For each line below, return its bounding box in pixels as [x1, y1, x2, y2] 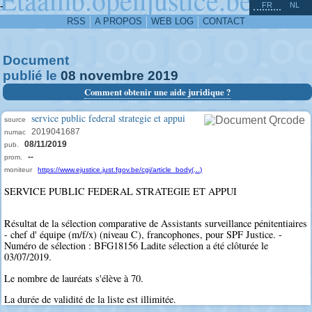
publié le [3, 68, 61, 83]
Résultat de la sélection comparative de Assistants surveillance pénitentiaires [4, 217, 308, 231]
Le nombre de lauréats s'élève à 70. [4, 271, 144, 285]
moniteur [4, 166, 33, 173]
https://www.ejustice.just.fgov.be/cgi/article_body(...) [38, 166, 203, 173]
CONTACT [203, 16, 245, 26]
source [4, 116, 26, 123]
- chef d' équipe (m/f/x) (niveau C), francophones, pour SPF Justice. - [4, 228, 283, 242]
